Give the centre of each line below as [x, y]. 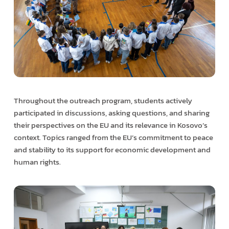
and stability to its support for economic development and [112, 150]
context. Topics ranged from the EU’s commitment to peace [113, 138]
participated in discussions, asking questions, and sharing [111, 113]
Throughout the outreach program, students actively [103, 101]
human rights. [37, 162]
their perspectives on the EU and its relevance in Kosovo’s [110, 125]
